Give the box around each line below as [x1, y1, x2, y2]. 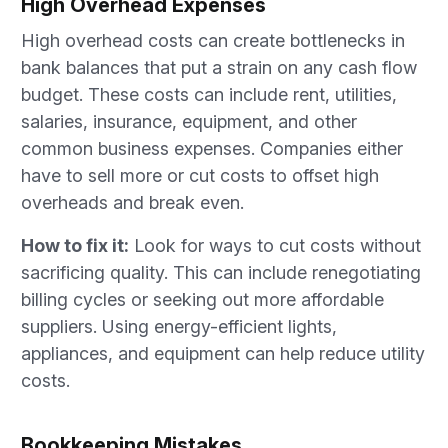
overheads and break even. [21, 192, 244, 213]
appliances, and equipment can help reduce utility [21, 343, 425, 364]
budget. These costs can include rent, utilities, [21, 84, 397, 105]
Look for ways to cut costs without [129, 235, 421, 256]
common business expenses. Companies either [21, 138, 403, 159]
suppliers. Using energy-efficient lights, [21, 316, 337, 337]
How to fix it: [21, 235, 129, 256]
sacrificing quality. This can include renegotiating [21, 262, 421, 283]
